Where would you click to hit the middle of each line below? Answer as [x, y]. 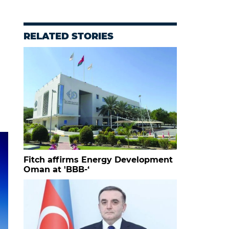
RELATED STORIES [68, 36]
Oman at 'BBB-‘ [56, 169]
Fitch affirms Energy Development [98, 159]
